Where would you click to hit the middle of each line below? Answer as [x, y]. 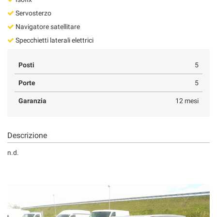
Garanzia [32, 101]
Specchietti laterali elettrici [54, 40]
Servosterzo [33, 13]
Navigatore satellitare [47, 26]
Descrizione [27, 135]
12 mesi [187, 101]
